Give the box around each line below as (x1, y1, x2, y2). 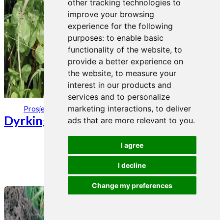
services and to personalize (67, 92, 170, 102)
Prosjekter (24, 105, 58, 113)
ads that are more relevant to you (67, 115, 193, 125)
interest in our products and (67, 80, 171, 90)
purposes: (67, 33, 107, 43)
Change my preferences (91, 181, 172, 190)
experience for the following (67, 21, 173, 31)
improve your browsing (67, 9, 154, 19)
